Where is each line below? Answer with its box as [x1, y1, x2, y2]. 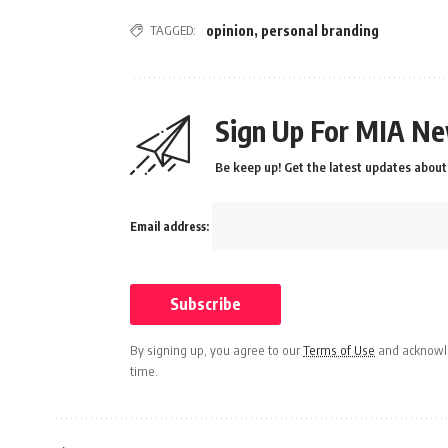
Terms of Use [303, 342, 375, 359]
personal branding [261, 22, 379, 40]
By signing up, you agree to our [130, 342, 303, 359]
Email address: [130, 219, 212, 235]
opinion [206, 22, 254, 40]
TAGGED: [150, 22, 196, 39]
